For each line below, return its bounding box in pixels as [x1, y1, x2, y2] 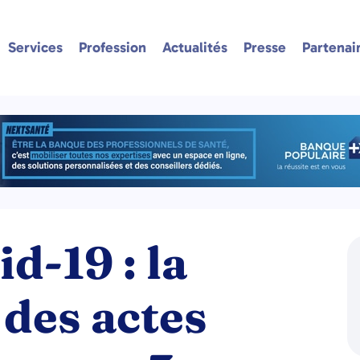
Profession [78, 39, 146, 56]
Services [7, 39, 63, 56]
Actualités [162, 39, 227, 56]
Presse [243, 39, 286, 56]
